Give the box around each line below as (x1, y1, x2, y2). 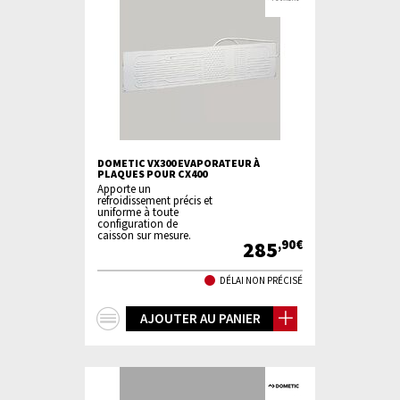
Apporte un (97, 181, 151, 196)
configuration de (97, 216, 178, 230)
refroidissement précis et (97, 193, 212, 207)
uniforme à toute (97, 204, 179, 219)
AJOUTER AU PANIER (139, 310, 261, 327)
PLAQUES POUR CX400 (97, 167, 207, 180)
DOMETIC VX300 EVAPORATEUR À (97, 156, 260, 170)
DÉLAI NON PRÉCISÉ (220, 273, 303, 287)
